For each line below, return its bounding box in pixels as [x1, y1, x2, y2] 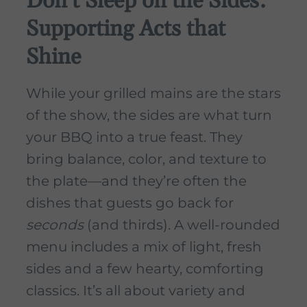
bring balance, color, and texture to [26, 151, 267, 168]
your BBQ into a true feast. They [26, 129, 243, 146]
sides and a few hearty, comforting [26, 260, 264, 278]
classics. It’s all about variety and [26, 282, 245, 299]
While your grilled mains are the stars [26, 85, 281, 102]
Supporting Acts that [26, 15, 225, 44]
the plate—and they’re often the [26, 173, 247, 190]
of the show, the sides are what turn [26, 107, 272, 124]
